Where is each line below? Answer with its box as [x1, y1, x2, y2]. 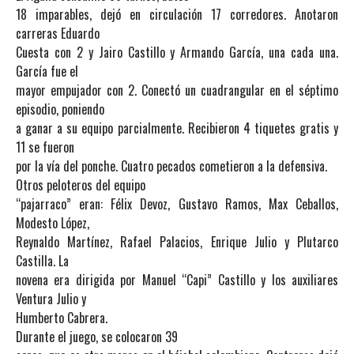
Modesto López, [16, 213, 89, 232]
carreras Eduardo [16, 24, 100, 43]
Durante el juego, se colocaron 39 [16, 327, 178, 346]
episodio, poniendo [16, 100, 104, 119]
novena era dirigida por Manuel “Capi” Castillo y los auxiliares [16, 270, 338, 289]
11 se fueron [16, 137, 74, 156]
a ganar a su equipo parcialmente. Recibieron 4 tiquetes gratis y [16, 119, 338, 137]
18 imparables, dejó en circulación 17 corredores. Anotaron [16, 5, 338, 24]
